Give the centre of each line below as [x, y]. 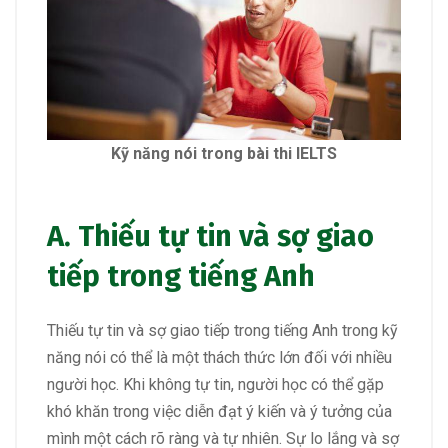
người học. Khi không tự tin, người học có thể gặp [215, 385]
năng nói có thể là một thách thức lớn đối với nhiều [219, 358]
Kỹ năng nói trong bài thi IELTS [224, 154]
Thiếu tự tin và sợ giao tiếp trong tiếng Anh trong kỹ [222, 331]
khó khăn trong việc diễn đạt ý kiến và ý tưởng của [219, 412]
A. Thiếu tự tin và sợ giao [210, 237]
